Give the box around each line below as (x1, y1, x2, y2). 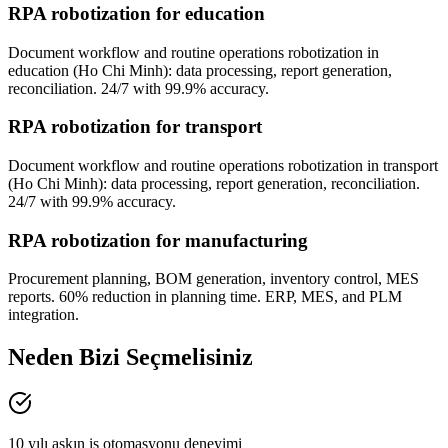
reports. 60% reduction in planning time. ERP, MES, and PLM (8, 288, 402, 306)
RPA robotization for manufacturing (8, 229, 308, 251)
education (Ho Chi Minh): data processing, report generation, (8, 61, 392, 79)
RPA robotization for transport (8, 116, 262, 138)
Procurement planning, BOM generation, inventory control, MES (8, 270, 419, 288)
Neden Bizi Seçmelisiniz (8, 344, 253, 371)
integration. (8, 306, 79, 324)
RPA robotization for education (8, 2, 265, 24)
